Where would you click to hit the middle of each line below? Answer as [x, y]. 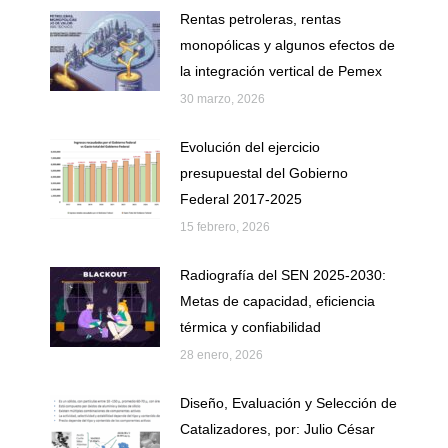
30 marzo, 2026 [222, 99]
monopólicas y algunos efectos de [287, 45]
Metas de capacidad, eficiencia [277, 301]
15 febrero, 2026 [225, 227]
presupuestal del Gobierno [264, 173]
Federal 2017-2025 [241, 199]
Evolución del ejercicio [250, 147]
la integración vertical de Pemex [281, 71]
